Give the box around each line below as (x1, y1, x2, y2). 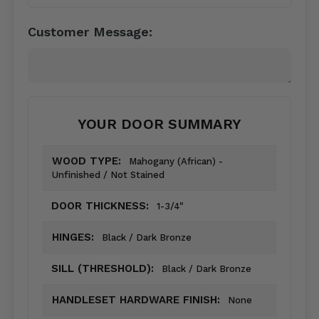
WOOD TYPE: (52, 155, 125, 168)
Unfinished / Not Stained (52, 169, 164, 181)
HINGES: (52, 231, 98, 244)
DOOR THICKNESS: (51, 199, 152, 213)
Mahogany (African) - (129, 156, 223, 167)
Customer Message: (28, 24, 152, 40)
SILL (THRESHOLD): (51, 262, 157, 276)
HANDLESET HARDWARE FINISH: (52, 293, 224, 307)
